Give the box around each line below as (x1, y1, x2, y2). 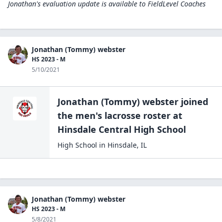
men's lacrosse (75, 110, 141, 121)
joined (178, 96, 208, 108)
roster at (141, 110, 182, 121)
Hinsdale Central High (57, 123, 155, 135)
